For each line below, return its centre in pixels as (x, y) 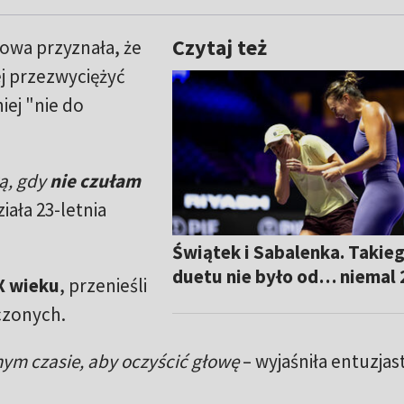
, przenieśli (103, 286)
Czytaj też (220, 48)
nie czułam (95, 181)
